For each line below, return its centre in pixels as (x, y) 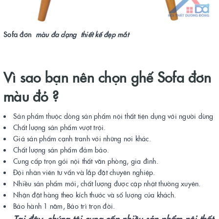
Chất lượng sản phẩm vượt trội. (60, 127)
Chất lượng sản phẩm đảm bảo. (61, 150)
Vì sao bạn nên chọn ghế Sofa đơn (107, 77)
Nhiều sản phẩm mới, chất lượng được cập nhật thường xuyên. (107, 184)
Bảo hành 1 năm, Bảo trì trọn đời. (64, 206)
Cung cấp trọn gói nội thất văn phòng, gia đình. (86, 161)
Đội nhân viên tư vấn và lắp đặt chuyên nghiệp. (84, 172)
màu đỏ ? (31, 96)
